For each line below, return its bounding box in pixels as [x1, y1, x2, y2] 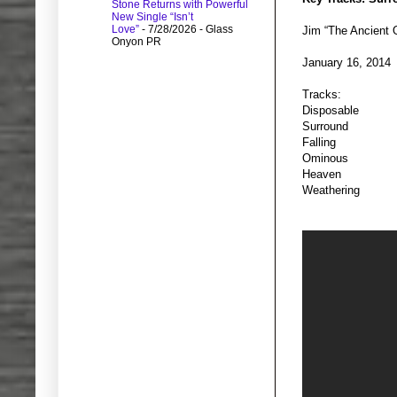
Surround [302, 120, 348, 134]
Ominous [302, 152, 348, 166]
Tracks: [302, 88, 341, 102]
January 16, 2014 [302, 56, 391, 70]
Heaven [302, 167, 341, 182]
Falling [302, 136, 336, 150]
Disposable [302, 104, 359, 118]
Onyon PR [112, 35, 161, 49]
